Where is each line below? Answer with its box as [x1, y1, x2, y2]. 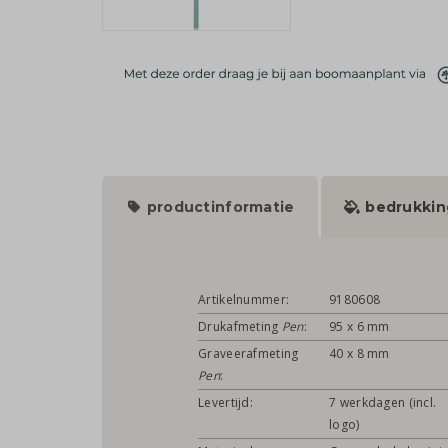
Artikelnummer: [198, 291, 290, 309]
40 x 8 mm [329, 345, 390, 363]
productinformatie [142, 198, 295, 217]
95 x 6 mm [329, 318, 390, 336]
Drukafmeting [198, 318, 282, 336]
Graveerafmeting [198, 345, 299, 363]
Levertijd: [198, 394, 253, 412]
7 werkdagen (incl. [329, 394, 437, 412]
